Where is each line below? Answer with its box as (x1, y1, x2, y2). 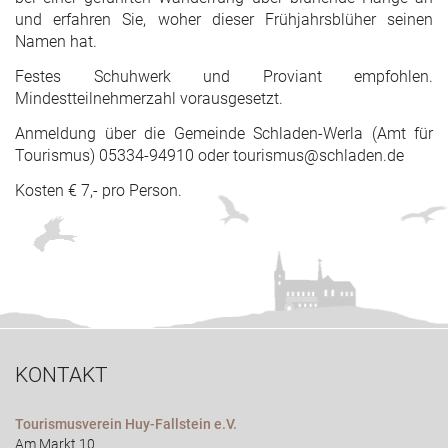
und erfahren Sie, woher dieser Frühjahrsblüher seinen (15, 10, 433, 30)
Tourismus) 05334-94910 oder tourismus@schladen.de (15, 145, 404, 165)
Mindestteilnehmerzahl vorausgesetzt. (15, 89, 283, 109)
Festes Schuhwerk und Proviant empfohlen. (15, 67, 433, 87)
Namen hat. (15, 32, 97, 52)
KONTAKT (15, 363, 108, 388)
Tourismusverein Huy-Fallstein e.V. (15, 416, 237, 434)
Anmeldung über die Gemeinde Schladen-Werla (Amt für (15, 123, 433, 143)
